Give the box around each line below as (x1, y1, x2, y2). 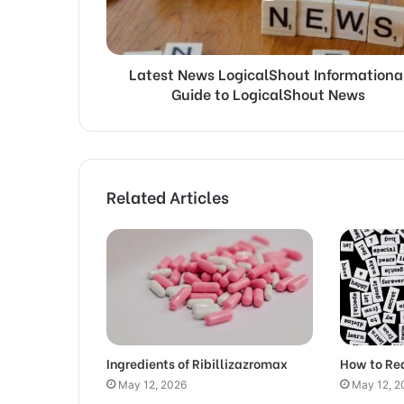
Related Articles (106, 183, 229, 208)
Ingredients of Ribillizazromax (106, 353, 288, 372)
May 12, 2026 (118, 377, 187, 391)
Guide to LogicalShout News (171, 82, 365, 104)
